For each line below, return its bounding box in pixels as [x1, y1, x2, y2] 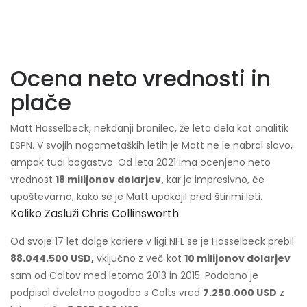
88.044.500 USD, [10, 251, 94, 266]
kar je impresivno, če [164, 173, 265, 187]
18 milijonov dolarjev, [56, 173, 164, 187]
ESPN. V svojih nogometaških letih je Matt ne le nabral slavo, [10, 138, 293, 153]
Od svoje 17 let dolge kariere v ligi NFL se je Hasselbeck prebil [10, 234, 294, 249]
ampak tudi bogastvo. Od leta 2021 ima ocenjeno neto [10, 156, 271, 170]
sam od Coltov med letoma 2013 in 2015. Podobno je [10, 269, 258, 283]
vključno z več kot [94, 251, 184, 266]
